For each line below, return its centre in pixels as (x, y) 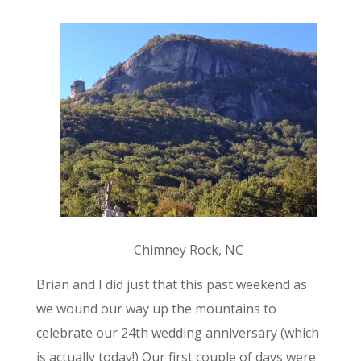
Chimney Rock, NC (188, 250)
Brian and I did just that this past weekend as (171, 285)
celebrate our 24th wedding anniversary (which (177, 333)
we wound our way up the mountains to (156, 309)
